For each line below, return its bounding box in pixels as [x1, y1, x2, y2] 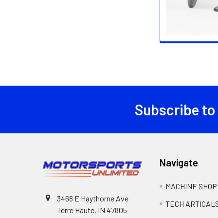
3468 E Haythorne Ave [57, 194, 128, 203]
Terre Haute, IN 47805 [57, 205, 127, 215]
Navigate [160, 157, 199, 169]
